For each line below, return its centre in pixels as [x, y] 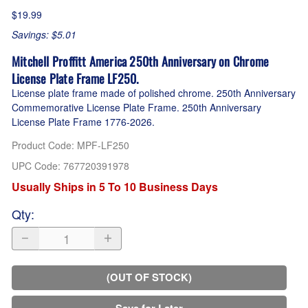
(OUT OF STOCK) [149, 277]
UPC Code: [37, 165]
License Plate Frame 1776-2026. [83, 121]
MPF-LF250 [103, 145]
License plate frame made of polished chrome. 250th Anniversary [154, 92]
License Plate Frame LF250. [75, 78]
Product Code [42, 145]
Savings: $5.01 [44, 35]
